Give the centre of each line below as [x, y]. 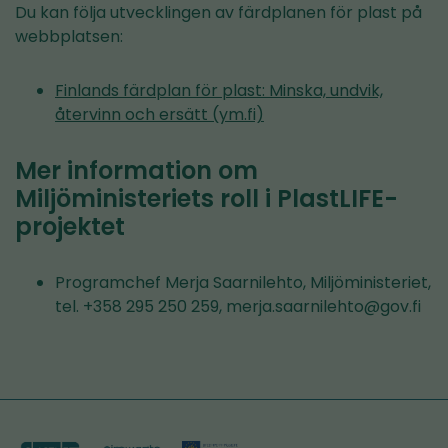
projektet [70, 227]
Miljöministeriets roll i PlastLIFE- [206, 199]
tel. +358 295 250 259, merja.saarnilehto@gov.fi [238, 307]
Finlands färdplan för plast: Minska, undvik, [219, 91]
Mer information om [136, 171]
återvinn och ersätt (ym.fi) [159, 115]
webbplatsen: [69, 37]
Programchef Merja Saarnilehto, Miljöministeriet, [243, 283]
